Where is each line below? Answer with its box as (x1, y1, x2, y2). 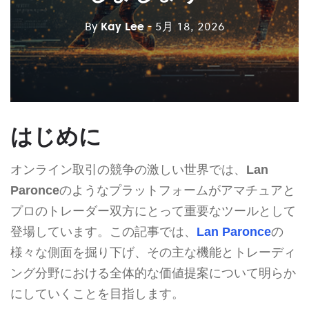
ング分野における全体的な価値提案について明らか (10, 266, 296, 280)
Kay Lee (100, 19, 144, 34)
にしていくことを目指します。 (10, 286, 184, 301)
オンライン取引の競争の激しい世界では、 (10, 162, 246, 177)
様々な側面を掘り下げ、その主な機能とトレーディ (10, 245, 296, 259)
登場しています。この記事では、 (10, 224, 197, 239)
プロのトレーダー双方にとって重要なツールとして (10, 203, 296, 218)
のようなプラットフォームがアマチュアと (59, 183, 295, 197)
